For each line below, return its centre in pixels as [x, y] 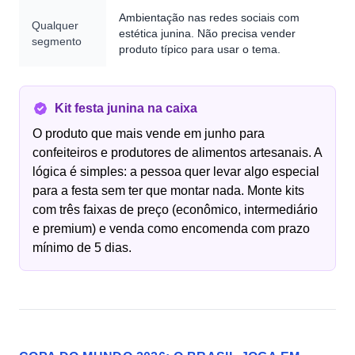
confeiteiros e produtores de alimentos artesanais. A [177, 153]
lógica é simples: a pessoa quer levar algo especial [176, 172]
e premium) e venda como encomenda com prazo [171, 229]
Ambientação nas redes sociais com [209, 17]
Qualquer [55, 25]
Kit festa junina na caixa [126, 108]
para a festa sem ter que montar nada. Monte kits [168, 191]
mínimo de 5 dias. [82, 248]
